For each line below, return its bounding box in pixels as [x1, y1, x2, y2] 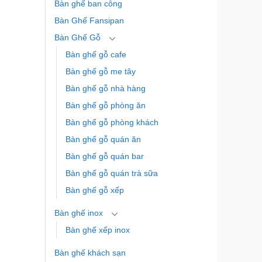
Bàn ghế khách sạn [54, 248, 126, 258]
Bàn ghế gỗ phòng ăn [65, 101, 146, 111]
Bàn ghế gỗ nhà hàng [65, 84, 146, 94]
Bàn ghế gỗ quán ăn [65, 135, 141, 144]
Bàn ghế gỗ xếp [65, 185, 124, 195]
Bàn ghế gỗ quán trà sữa [65, 168, 158, 178]
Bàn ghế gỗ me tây [65, 67, 136, 77]
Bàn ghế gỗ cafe [65, 50, 126, 60]
